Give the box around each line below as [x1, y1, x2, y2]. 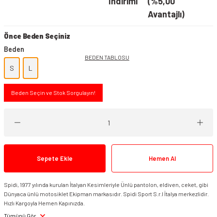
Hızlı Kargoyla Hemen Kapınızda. [4, 200, 85, 206]
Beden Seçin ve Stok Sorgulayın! [11, 89, 95, 96]
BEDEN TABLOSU [85, 54, 129, 61]
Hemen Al [149, 155, 176, 162]
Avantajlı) [147, 9, 185, 19]
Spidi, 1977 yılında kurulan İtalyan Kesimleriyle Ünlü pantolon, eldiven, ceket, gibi [4, 181, 208, 188]
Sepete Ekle [37, 155, 73, 162]
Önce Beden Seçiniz [4, 32, 70, 40]
